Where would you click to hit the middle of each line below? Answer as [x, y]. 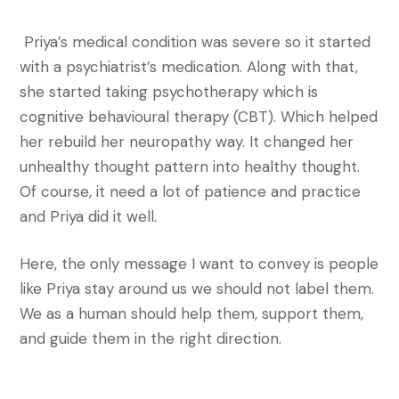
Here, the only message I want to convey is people [199, 264]
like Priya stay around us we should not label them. [197, 289]
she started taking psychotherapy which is [169, 92]
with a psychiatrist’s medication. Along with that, [189, 67]
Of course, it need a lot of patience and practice [190, 192]
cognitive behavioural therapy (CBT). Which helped [199, 117]
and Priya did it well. [88, 217]
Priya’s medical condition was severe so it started [195, 42]
